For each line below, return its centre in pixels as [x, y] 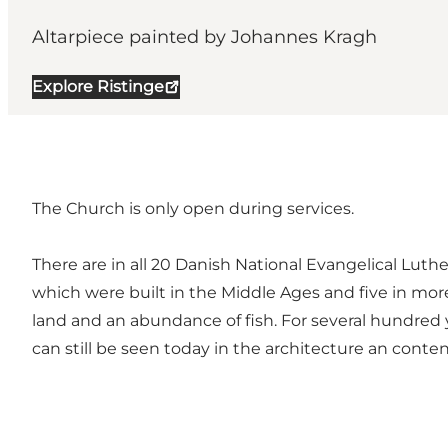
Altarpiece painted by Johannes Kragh [204, 37]
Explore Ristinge [98, 87]
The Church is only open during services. [193, 209]
